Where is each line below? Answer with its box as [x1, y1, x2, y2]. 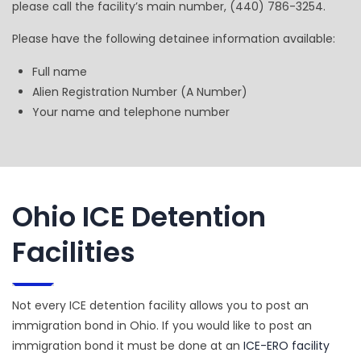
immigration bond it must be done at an [12, 338, 243, 355]
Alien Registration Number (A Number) [32, 84, 247, 101]
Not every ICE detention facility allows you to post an [12, 297, 309, 314]
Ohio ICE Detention [12, 197, 266, 237]
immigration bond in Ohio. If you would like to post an [12, 317, 312, 334]
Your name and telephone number [32, 104, 230, 121]
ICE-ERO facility [243, 338, 330, 355]
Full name [32, 64, 87, 81]
